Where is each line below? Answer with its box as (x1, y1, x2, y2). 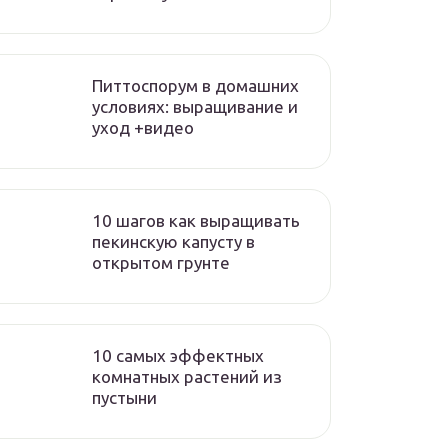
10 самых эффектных (92, 346, 264, 365)
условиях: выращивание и (92, 97, 298, 116)
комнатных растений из (92, 367, 282, 386)
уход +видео (92, 118, 194, 137)
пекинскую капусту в (92, 232, 255, 251)
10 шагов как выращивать (92, 211, 300, 230)
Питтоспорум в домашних (92, 76, 299, 95)
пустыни (92, 388, 157, 407)
